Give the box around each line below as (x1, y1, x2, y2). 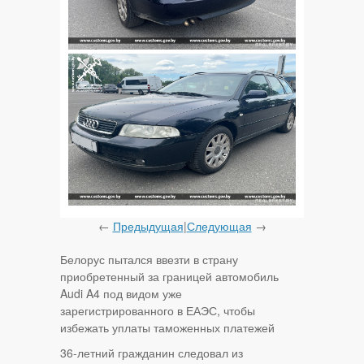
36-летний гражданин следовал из (60, 344, 243, 362)
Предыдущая (112, 218, 184, 235)
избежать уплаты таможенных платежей (60, 319, 275, 336)
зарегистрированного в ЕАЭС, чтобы (60, 302, 255, 319)
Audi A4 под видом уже (60, 285, 182, 302)
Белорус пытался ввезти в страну (60, 251, 238, 268)
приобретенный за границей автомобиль (60, 268, 279, 285)
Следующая (186, 218, 252, 235)
